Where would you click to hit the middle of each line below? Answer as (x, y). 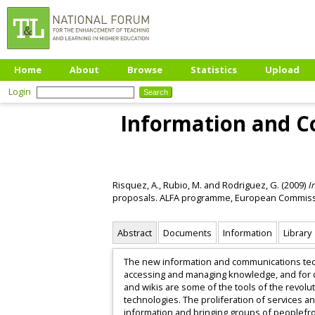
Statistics (214, 70)
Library (297, 233)
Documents (187, 233)
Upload (282, 70)
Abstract (135, 233)
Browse (145, 70)
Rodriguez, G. (251, 185)
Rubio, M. (182, 185)
